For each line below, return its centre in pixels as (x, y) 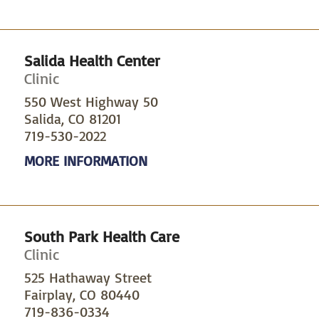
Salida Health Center (92, 60)
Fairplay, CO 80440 (82, 295)
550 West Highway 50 (91, 102)
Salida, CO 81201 (72, 119)
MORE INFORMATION (85, 161)
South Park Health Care (101, 236)
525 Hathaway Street (88, 278)
